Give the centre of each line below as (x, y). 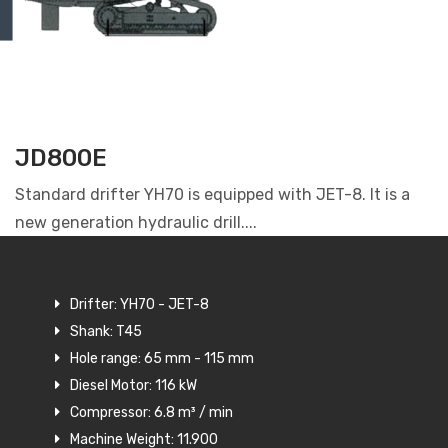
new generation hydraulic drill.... (136, 223)
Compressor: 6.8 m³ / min (151, 413)
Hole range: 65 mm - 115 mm (162, 359)
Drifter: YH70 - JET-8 (139, 305)
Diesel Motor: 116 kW (133, 386)
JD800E (61, 158)
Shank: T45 (106, 332)
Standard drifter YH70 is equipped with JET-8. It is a (212, 195)
